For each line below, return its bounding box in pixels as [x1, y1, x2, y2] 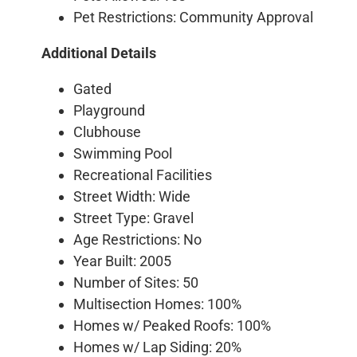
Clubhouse [73, 123, 142, 140]
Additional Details [41, 44, 157, 61]
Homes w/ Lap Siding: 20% [73, 338, 242, 355]
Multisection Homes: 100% [73, 295, 242, 312]
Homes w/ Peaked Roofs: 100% [73, 316, 272, 334]
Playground [73, 101, 146, 119]
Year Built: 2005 [73, 252, 172, 269]
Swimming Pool [73, 144, 173, 162]
